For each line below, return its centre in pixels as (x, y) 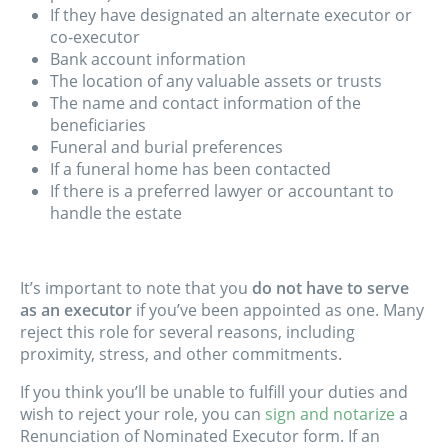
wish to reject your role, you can (142, 414)
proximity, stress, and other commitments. (181, 354)
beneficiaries (98, 125)
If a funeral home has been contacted (190, 169)
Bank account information (148, 59)
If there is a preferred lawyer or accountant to (222, 191)
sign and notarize (330, 414)
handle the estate (116, 213)
